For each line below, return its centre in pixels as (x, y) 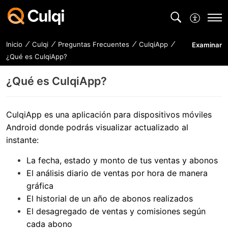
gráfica (40, 186)
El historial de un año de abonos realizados (111, 198)
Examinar (207, 45)
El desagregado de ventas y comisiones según (116, 211)
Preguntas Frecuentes (94, 45)
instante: (22, 140)
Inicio (14, 45)
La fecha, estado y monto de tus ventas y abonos (122, 160)
